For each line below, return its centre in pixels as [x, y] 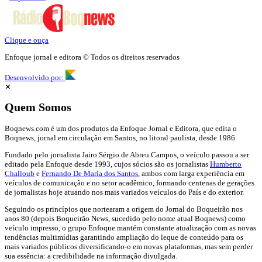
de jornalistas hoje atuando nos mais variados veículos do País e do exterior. [124, 192]
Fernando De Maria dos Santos [90, 173]
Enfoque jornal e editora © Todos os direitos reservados [92, 57]
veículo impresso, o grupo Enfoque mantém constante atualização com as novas [130, 227]
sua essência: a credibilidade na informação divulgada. [91, 256]
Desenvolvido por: [34, 78]
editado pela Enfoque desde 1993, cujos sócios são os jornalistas [107, 164]
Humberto [226, 164]
